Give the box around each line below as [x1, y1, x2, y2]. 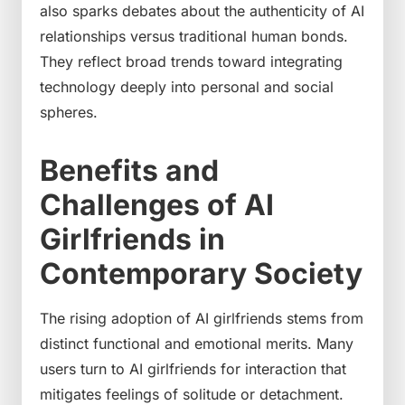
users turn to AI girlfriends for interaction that [40, 359, 346, 378]
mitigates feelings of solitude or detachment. [40, 384, 344, 403]
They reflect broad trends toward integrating [40, 52, 343, 71]
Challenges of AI [40, 186, 274, 222]
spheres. [40, 102, 98, 121]
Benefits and [40, 152, 219, 188]
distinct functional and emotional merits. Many [40, 334, 353, 353]
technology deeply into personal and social [40, 77, 334, 96]
